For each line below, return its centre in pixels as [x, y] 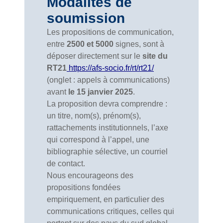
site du [155, 56]
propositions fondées [84, 187]
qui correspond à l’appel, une [98, 140]
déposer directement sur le [95, 56]
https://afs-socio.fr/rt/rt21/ [110, 68]
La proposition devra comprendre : [107, 104]
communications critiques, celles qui [111, 211]
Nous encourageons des [90, 175]
